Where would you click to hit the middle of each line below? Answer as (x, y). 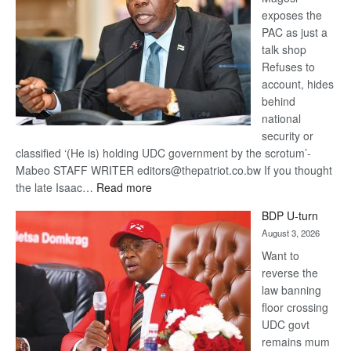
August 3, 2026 (291, 233)
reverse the (290, 273)
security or (288, 136)
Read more (124, 188)
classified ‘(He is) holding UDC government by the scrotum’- (163, 153)
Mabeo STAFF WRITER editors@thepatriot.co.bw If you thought (174, 170)
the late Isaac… (56, 188)
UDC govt (286, 325)
